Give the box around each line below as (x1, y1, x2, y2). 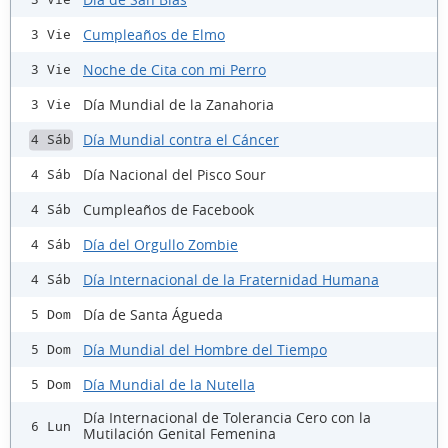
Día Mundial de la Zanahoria (83, 94, 274, 114)
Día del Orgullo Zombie (83, 234, 238, 254)
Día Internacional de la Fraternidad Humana (83, 269, 379, 289)
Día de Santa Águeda (83, 304, 223, 324)
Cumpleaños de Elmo (83, 24, 225, 44)
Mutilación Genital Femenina (83, 424, 276, 444)
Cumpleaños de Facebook (83, 199, 254, 219)
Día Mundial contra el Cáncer (83, 129, 279, 149)
